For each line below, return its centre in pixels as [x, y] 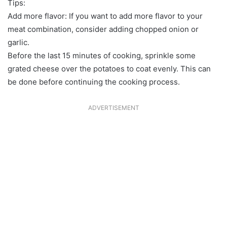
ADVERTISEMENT [113, 107]
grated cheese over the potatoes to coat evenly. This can [109, 68]
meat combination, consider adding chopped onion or [103, 29]
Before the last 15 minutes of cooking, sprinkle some [102, 55]
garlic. [18, 42]
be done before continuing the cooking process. [94, 82]
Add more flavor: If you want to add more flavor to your [105, 16]
